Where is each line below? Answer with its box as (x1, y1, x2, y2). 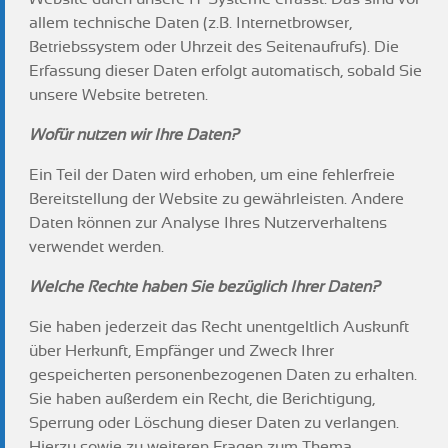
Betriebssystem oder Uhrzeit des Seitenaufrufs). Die (29, 38, 399, 56)
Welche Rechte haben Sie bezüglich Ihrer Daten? (29, 278, 380, 296)
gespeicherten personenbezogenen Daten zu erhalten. (29, 366, 417, 384)
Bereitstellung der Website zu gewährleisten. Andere (29, 190, 404, 208)
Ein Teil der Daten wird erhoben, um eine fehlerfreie (29, 166, 395, 184)
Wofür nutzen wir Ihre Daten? (29, 126, 239, 144)
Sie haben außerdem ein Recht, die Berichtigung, (29, 390, 375, 408)
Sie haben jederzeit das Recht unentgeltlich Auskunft (29, 318, 409, 336)
